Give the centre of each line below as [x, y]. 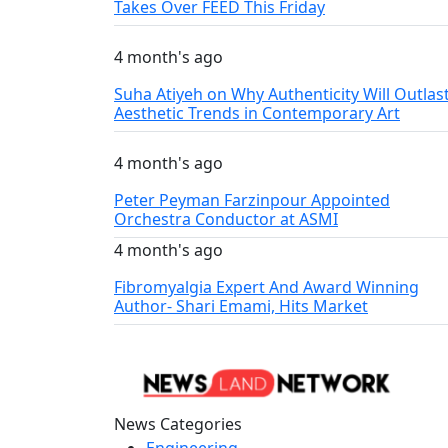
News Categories [178, 424]
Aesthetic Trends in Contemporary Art [257, 113]
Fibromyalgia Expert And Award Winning [266, 287]
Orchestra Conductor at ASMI [226, 219]
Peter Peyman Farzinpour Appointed [252, 200]
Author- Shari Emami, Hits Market [241, 306]
